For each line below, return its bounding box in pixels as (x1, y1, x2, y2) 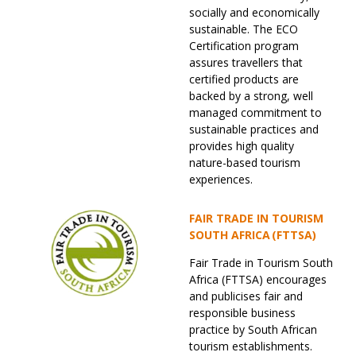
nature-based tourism (189, 155, 300, 171)
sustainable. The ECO (189, 21, 298, 37)
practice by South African (189, 322, 317, 338)
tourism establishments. (189, 339, 312, 354)
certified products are (189, 72, 299, 87)
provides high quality (189, 138, 294, 154)
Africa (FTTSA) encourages (189, 272, 327, 288)
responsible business (189, 305, 296, 321)
